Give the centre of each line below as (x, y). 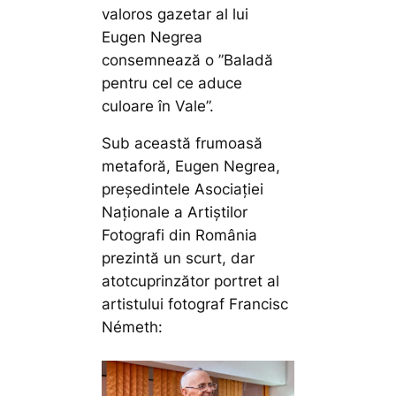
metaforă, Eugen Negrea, (191, 167)
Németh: (133, 327)
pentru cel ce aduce (172, 83)
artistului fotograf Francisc (195, 305)
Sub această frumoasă (183, 144)
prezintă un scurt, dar (179, 259)
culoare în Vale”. (158, 106)
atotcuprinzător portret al (191, 282)
